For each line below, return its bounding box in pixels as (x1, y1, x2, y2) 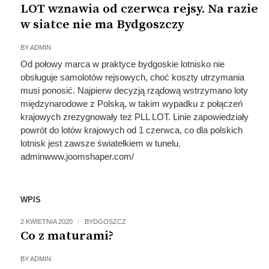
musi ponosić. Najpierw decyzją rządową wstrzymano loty (20, 85, 248, 95)
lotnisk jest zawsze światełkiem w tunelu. (20, 138, 181, 148)
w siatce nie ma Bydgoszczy (20, 17, 184, 32)
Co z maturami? (20, 228, 113, 244)
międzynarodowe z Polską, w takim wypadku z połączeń (20, 98, 243, 109)
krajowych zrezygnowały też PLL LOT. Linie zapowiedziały (20, 112, 249, 122)
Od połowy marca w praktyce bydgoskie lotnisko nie (20, 59, 225, 69)
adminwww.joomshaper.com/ (20, 151, 134, 162)
